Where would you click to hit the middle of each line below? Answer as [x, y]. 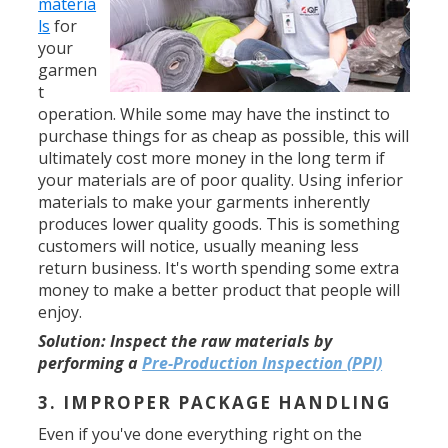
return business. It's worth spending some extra [219, 268]
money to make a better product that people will [219, 290]
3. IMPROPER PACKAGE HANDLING [215, 402]
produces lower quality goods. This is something [219, 224]
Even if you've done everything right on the [200, 434]
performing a [90, 363]
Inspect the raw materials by [219, 341]
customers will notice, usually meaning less [199, 246]
